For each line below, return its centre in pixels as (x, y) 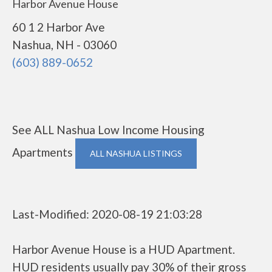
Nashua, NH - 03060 (64, 45)
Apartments (44, 152)
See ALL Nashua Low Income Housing (108, 130)
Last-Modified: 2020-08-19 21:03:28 (107, 214)
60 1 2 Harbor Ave (59, 27)
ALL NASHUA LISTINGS (136, 153)
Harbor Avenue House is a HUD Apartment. (124, 249)
